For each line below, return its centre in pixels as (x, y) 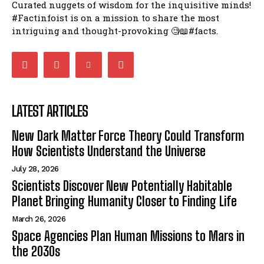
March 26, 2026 (39, 219)
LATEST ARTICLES (50, 111)
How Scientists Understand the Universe (109, 151)
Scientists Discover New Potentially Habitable (122, 186)
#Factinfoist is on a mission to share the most (115, 17)
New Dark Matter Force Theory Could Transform (128, 136)
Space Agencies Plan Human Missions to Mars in (128, 236)
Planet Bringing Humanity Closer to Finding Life (124, 201)
